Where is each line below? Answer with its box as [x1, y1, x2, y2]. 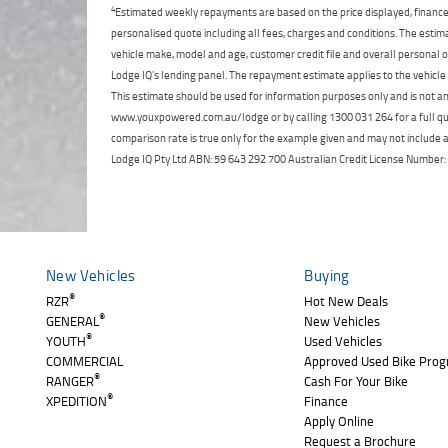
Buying [304, 263, 350, 287]
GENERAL [46, 310, 99, 331]
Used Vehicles [304, 330, 383, 351]
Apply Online [304, 410, 375, 431]
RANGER [46, 370, 94, 391]
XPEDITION [46, 390, 107, 411]
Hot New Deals [304, 290, 389, 311]
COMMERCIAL [46, 350, 123, 371]
